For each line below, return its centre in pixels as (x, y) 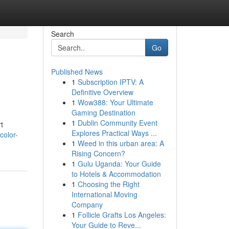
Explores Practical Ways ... (114, 133)
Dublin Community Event (117, 123)
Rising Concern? (98, 153)
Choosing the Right (108, 184)
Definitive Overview (102, 92)
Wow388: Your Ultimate (115, 102)
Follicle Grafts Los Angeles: (122, 215)
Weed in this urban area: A (121, 143)
